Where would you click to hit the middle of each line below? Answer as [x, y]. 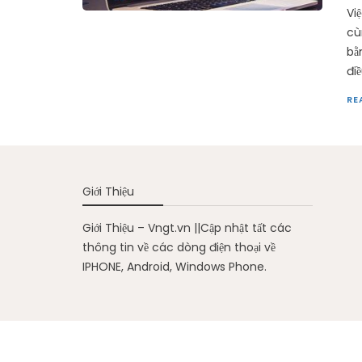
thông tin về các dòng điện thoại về [179, 248]
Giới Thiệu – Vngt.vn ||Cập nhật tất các [187, 228]
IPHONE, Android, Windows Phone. [175, 267]
